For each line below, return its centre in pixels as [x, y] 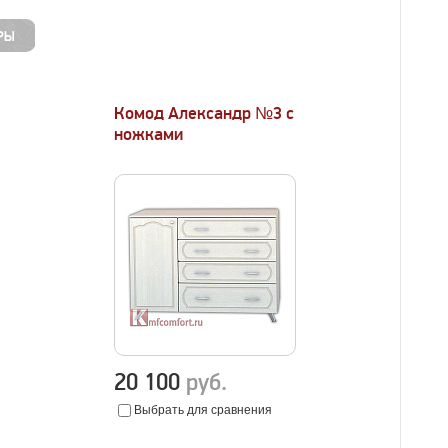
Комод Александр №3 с [204, 113]
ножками [149, 134]
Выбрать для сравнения [203, 410]
